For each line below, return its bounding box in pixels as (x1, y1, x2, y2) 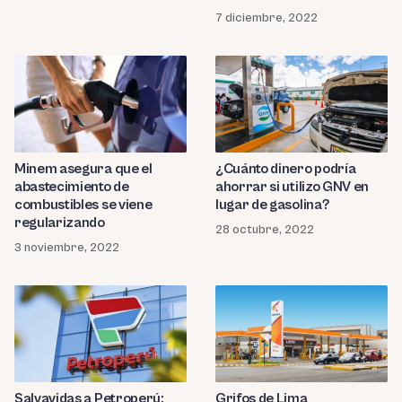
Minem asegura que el (14, 161, 153, 178)
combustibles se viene (14, 197, 153, 214)
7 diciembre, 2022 (215, 11, 318, 26)
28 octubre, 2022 (215, 223, 314, 238)
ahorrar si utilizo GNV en (215, 179, 369, 196)
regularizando (14, 214, 105, 232)
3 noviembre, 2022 (14, 240, 119, 256)
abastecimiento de (14, 179, 129, 196)
